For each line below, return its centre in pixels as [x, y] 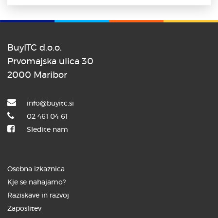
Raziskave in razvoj [38, 195]
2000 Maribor [37, 75]
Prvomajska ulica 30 [50, 62]
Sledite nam [47, 130]
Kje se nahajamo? [36, 182]
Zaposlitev [24, 209]
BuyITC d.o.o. [35, 48]
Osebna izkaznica [36, 169]
